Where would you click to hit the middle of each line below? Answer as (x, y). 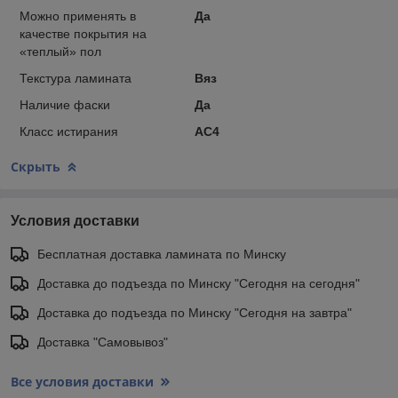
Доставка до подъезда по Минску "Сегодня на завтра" (195, 312)
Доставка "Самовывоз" (103, 342)
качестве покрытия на (83, 33)
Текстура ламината (76, 78)
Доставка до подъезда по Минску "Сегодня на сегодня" (199, 283)
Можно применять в (78, 16)
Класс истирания (69, 131)
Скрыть (36, 166)
